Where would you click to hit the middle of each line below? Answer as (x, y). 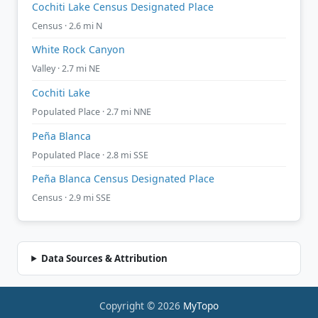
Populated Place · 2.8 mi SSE (90, 155)
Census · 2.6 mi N (67, 26)
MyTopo (201, 306)
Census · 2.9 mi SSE (71, 198)
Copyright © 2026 (141, 306)
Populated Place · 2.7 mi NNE (92, 111)
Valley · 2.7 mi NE (66, 69)
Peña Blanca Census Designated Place (123, 179)
